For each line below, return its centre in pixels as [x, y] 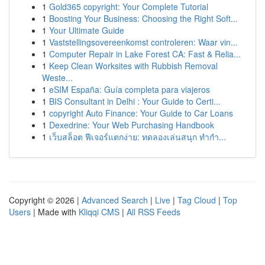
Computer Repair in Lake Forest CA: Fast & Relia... [145, 54]
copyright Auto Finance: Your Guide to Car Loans [141, 113]
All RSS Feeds [153, 212]
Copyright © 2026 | [45, 200]
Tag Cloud [197, 200]
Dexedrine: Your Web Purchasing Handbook [132, 125]
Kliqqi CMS [99, 212]
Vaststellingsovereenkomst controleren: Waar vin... [143, 42]
